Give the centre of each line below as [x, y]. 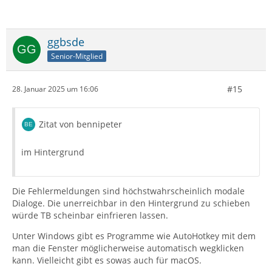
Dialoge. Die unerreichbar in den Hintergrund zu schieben [131, 203]
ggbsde [66, 42]
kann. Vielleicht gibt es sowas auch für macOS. [107, 260]
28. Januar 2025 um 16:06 [55, 89]
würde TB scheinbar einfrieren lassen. [90, 215]
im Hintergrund [53, 152]
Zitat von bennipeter [80, 124]
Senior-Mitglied [77, 56]
